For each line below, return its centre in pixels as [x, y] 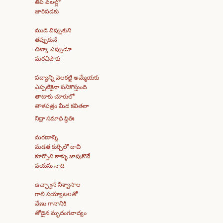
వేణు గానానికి [51, 203]
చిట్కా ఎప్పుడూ [53, 49]
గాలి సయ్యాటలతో [56, 194]
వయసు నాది [50, 166]
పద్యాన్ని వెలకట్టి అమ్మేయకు [67, 77]
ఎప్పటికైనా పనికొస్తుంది [61, 87]
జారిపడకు [47, 11]
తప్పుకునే [46, 40]
